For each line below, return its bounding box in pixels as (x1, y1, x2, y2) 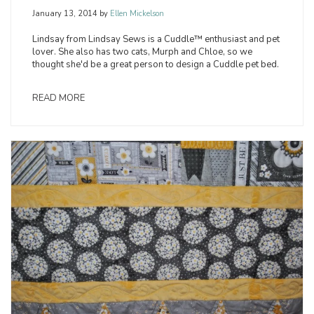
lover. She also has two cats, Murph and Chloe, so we (32, 46, 252, 59)
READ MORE (32, 92, 85, 105)
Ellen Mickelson (108, 8, 164, 20)
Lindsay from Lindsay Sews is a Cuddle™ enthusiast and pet (32, 33, 280, 46)
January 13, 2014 (32, 8, 97, 20)
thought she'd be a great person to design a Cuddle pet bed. (32, 58, 279, 71)
